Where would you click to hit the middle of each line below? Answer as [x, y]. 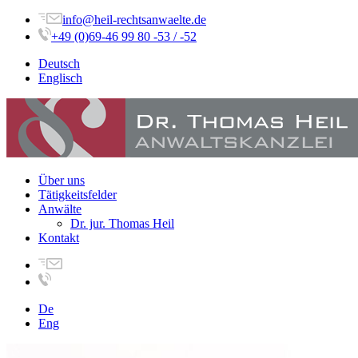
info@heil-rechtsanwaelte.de [134, 20]
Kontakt [59, 238]
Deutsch [59, 64]
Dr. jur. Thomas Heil [122, 223]
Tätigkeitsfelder [78, 195]
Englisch [60, 78]
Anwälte [60, 209]
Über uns [62, 180]
